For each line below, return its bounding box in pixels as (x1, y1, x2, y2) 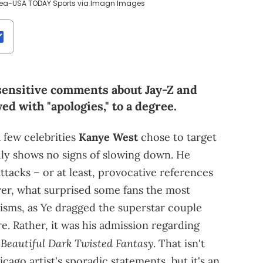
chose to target (138, 130, 217, 144)
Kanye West (79, 130, 138, 144)
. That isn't (153, 237, 205, 251)
